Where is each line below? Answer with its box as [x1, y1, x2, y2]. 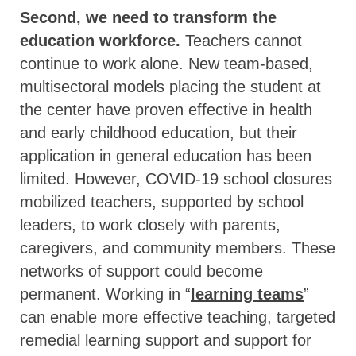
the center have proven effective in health [20, 100, 312, 118]
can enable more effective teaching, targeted [20, 308, 335, 326]
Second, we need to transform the [20, 8, 277, 26]
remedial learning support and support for [20, 331, 311, 349]
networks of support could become [20, 261, 263, 280]
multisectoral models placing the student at [20, 77, 321, 95]
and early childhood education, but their [20, 123, 297, 141]
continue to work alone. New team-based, [20, 54, 313, 72]
